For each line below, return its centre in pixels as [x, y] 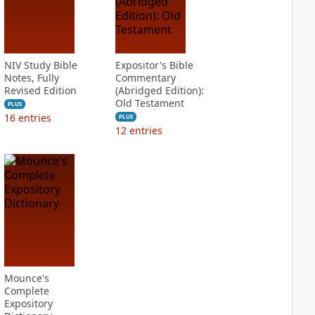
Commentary [145, 78]
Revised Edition [40, 90]
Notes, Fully [31, 78]
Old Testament [149, 103]
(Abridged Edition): [159, 90]
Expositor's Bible [154, 65]
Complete [26, 291]
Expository [28, 303]
